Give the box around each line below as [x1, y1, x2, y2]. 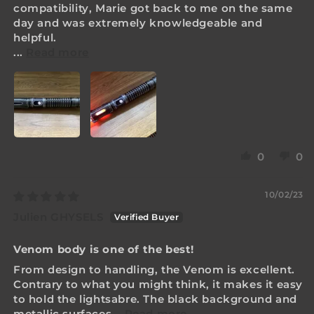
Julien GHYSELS [13, 210, 104, 224]
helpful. [13, 31, 57, 45]
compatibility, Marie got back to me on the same [13, 1, 293, 15]
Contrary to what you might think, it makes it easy [13, 278, 303, 292]
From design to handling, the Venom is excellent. [13, 263, 295, 277]
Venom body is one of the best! [13, 243, 194, 257]
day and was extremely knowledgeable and [13, 16, 263, 30]
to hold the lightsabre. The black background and [13, 292, 297, 306]
